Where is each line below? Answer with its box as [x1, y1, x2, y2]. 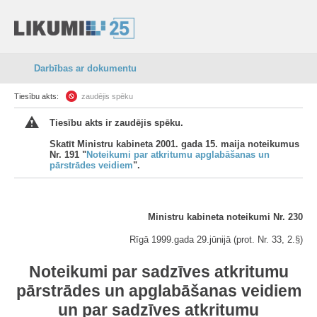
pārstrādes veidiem [50, 160, 133, 171]
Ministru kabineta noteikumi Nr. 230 [148, 212, 303, 222]
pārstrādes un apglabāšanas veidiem [16, 282, 301, 300]
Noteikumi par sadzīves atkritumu [28, 263, 289, 281]
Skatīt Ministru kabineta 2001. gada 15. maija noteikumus [50, 139, 299, 149]
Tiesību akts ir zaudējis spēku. [50, 117, 183, 128]
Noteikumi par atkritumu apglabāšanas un [86, 149, 270, 160]
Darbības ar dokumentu [34, 63, 137, 74]
